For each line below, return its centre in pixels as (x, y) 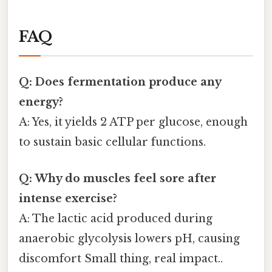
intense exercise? (68, 198)
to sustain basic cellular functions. (112, 142)
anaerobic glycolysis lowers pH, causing (129, 238)
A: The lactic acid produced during (116, 218)
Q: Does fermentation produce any (120, 82)
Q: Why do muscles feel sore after (117, 178)
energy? (41, 102)
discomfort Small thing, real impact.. (121, 258)
